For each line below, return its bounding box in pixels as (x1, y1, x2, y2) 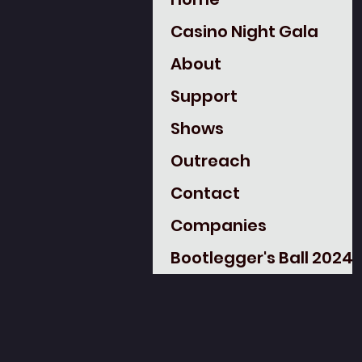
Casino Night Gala (170, 20, 318, 43)
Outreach (170, 149, 250, 172)
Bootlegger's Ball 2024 (170, 246, 353, 269)
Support (170, 85, 238, 107)
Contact (170, 182, 240, 204)
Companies (170, 214, 267, 237)
